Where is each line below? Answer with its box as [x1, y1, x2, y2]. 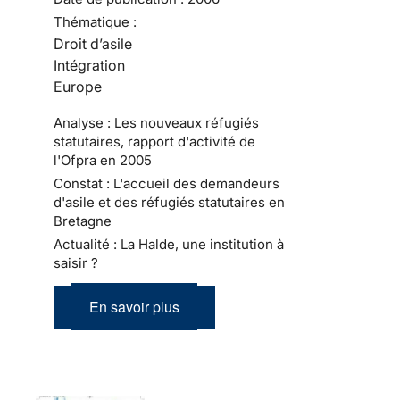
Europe [54, 77, 102, 96]
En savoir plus [89, 296, 179, 317]
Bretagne [54, 212, 112, 229]
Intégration [54, 55, 125, 74]
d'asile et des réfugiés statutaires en [54, 193, 285, 211]
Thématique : [54, 12, 137, 30]
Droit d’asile [54, 34, 132, 53]
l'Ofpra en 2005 [54, 151, 152, 169]
